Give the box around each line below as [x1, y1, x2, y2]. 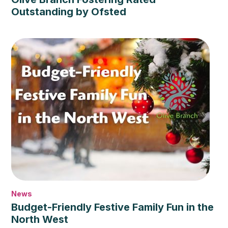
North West [11, 213, 69, 225]
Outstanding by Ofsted [11, 6, 127, 18]
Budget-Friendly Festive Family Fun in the [11, 201, 214, 213]
